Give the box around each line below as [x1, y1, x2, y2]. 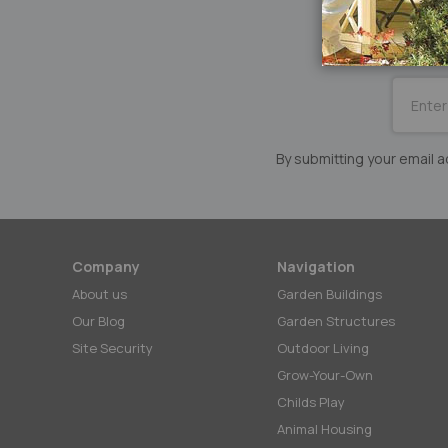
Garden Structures [277, 312, 395, 330]
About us [72, 285, 127, 303]
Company [72, 257, 140, 276]
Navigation [277, 257, 355, 276]
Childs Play [277, 393, 345, 411]
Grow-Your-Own [277, 366, 373, 384]
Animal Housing [277, 420, 372, 438]
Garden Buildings [277, 285, 382, 303]
